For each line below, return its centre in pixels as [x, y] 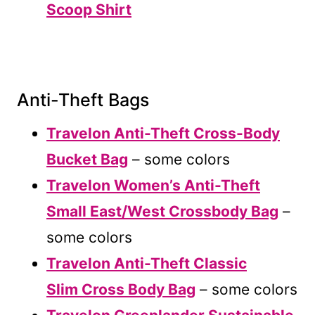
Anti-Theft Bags [83, 100]
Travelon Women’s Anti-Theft [153, 185]
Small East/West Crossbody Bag [162, 211]
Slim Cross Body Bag [121, 289]
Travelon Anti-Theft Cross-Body [163, 133]
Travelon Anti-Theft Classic [147, 263]
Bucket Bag [87, 159]
